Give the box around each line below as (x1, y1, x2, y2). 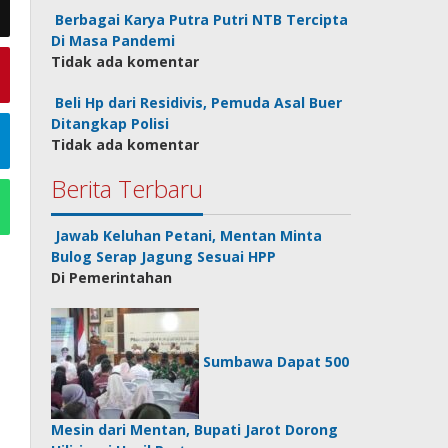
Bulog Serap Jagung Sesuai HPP (51, 247, 277, 266)
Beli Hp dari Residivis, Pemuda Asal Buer (55, 93, 343, 112)
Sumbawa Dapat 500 (203, 352, 350, 372)
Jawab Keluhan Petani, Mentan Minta (55, 226, 323, 245)
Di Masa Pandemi (51, 31, 176, 50)
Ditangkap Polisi (51, 114, 170, 133)
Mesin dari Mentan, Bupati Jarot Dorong (51, 420, 339, 439)
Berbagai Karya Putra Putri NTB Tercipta (55, 10, 349, 29)
